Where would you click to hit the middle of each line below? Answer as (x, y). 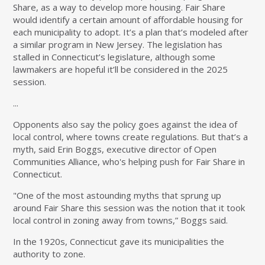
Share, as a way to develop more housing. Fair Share (119, 7)
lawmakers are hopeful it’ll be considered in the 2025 (121, 70)
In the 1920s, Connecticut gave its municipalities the (119, 242)
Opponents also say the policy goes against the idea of (125, 125)
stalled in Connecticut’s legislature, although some (114, 57)
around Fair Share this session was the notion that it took (129, 208)
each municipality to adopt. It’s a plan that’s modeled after (131, 32)
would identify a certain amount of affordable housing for (128, 20)
